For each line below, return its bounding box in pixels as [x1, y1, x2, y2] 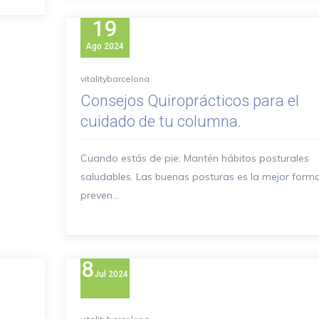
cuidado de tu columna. [80, 113, 241, 130]
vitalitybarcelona [80, 73, 150, 84]
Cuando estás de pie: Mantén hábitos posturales [80, 152, 309, 164]
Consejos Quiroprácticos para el [80, 92, 299, 110]
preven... [80, 189, 119, 202]
